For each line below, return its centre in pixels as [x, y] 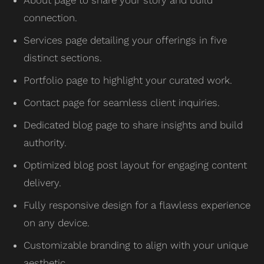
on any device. [57, 222]
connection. [50, 17]
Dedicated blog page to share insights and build [133, 125]
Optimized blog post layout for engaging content [135, 165]
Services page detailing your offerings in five [125, 40]
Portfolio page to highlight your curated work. [128, 80]
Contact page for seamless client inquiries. [122, 102]
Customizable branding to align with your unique [136, 245]
